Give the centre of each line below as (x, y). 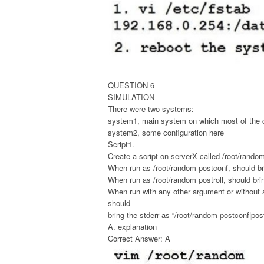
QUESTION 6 (131, 85)
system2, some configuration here (166, 133)
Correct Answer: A (139, 239)
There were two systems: (151, 109)
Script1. (121, 144)
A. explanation (132, 227)
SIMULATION (131, 97)
